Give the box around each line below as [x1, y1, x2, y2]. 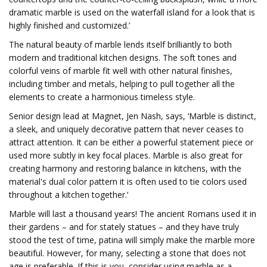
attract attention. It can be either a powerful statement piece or [9, 136, 253, 148]
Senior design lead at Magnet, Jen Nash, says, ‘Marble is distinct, [9, 110, 256, 122]
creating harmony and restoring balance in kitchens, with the [9, 163, 241, 174]
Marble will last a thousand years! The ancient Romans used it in [9, 208, 256, 219]
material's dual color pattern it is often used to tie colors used [9, 176, 247, 187]
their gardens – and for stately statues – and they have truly [9, 221, 239, 232]
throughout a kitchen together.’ [9, 189, 128, 200]
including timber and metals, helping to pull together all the [9, 78, 235, 89]
